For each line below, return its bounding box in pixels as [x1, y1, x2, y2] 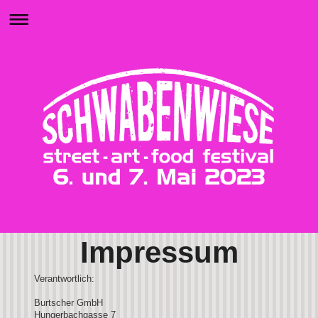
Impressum [79, 235, 238, 269]
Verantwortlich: [34, 273, 94, 284]
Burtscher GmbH [34, 297, 103, 308]
